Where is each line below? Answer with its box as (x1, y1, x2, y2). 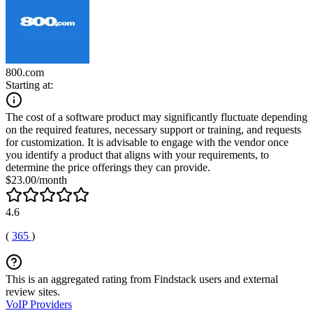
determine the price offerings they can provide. (6, 161, 210, 173)
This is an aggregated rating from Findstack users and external (6, 272, 278, 285)
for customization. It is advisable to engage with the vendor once (6, 136, 289, 148)
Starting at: (6, 78, 53, 91)
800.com (6, 66, 44, 78)
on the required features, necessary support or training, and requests (6, 123, 301, 136)
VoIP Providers (6, 298, 72, 310)
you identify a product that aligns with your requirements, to (6, 148, 269, 161)
